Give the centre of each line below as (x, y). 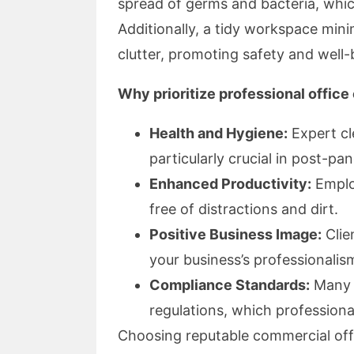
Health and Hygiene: (218, 133)
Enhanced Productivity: (230, 183)
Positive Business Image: (235, 234)
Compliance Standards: (230, 284)
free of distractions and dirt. (244, 209)
